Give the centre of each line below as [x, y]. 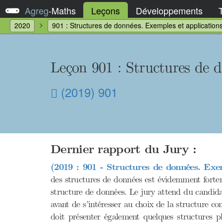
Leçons [106, 10]
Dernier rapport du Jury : [124, 149]
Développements [169, 10]
